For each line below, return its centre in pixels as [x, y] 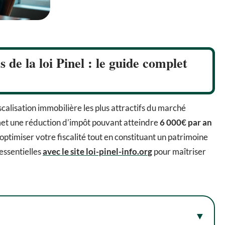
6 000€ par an [186, 122]
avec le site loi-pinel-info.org [97, 151]
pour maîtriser [179, 151]
